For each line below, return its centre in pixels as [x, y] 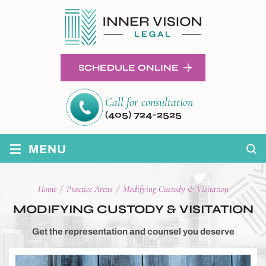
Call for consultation [149, 102]
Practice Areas [89, 189]
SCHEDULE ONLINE [129, 67]
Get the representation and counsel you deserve [133, 231]
